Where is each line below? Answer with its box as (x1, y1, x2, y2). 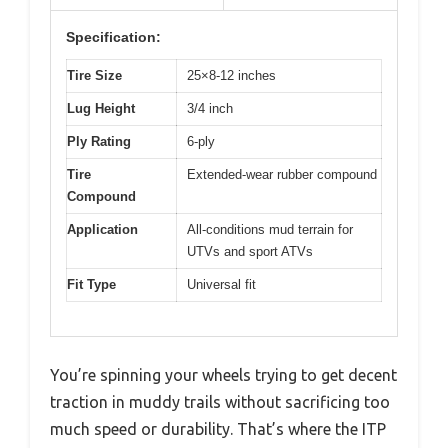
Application (67, 221, 138, 237)
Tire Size (67, 67, 122, 83)
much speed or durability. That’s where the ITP (50, 420, 386, 438)
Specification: (66, 28, 161, 45)
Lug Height (67, 100, 135, 116)
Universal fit (187, 276, 256, 292)
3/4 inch (187, 100, 233, 116)
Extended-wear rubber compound (187, 166, 377, 182)
